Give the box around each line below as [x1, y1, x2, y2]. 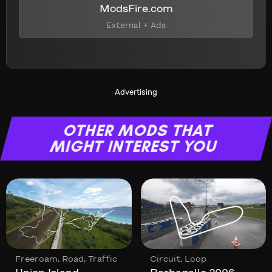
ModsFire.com [99, 4, 173, 14]
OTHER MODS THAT [61, 120, 216, 140]
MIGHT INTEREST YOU [48, 136, 220, 156]
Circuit [149, 256, 180, 264]
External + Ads [106, 22, 166, 30]
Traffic [88, 256, 117, 264]
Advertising [115, 87, 157, 97]
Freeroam [15, 256, 58, 264]
